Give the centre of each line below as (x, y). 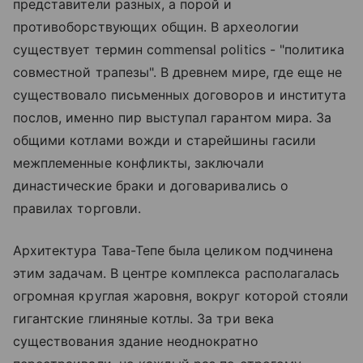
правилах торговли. (77, 209)
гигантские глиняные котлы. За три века (143, 319)
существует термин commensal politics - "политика (179, 50)
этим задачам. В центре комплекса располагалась (177, 273)
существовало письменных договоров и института (180, 95)
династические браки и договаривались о (151, 186)
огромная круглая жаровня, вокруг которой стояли (181, 296)
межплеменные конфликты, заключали (139, 163)
